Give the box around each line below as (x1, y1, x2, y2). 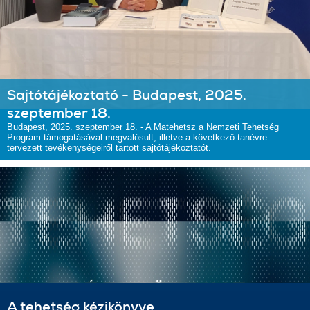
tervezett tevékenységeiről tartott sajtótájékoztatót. (7, 143, 211, 153)
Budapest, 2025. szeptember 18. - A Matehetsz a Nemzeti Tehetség (7, 122, 279, 132)
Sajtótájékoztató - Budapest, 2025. (7, 86, 246, 104)
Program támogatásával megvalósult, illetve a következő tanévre (7, 132, 267, 143)
